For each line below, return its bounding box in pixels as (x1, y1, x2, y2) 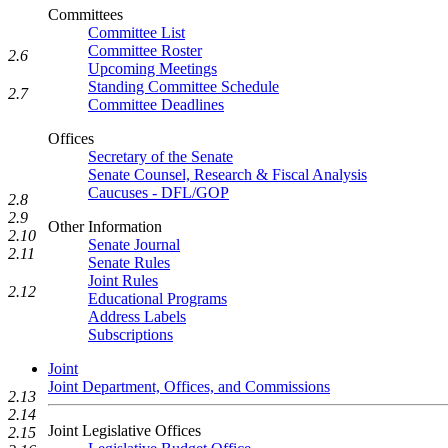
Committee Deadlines (88, 96, 224, 113)
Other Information (48, 218, 162, 235)
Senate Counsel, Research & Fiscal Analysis (88, 166, 367, 183)
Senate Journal (88, 236, 180, 253)
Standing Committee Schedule (88, 78, 279, 95)
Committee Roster (88, 42, 202, 59)
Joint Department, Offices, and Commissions (48, 378, 330, 395)
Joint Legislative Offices (48, 422, 201, 439)
